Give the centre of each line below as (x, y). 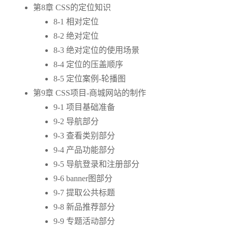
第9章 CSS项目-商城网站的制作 (90, 93)
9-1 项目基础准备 (84, 107)
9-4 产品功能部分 (84, 150)
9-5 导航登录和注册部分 (96, 164)
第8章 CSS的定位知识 (72, 8)
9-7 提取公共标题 (84, 193)
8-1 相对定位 (76, 22)
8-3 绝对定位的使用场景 (96, 50)
